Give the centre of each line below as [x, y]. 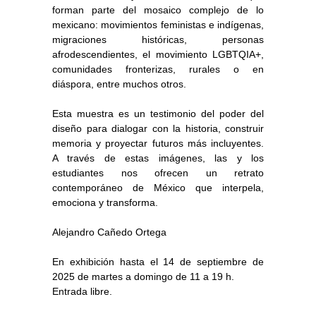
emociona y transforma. [105, 202]
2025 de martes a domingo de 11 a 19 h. [143, 276]
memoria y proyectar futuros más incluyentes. [158, 143]
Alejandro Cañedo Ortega [109, 232]
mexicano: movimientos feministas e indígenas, [158, 24]
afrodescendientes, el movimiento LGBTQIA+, [158, 54]
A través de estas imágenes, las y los [158, 158]
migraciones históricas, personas [158, 39]
